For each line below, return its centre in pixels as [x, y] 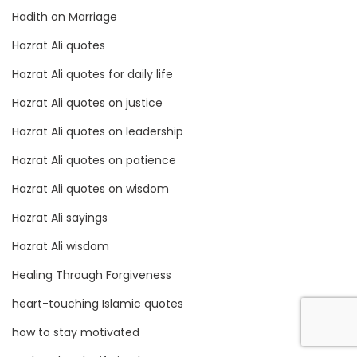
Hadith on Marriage [65, 17]
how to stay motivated [76, 332]
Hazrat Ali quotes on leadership [98, 131]
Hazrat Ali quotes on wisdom [90, 189]
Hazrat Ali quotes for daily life [92, 74]
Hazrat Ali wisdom [61, 246]
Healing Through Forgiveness [92, 275]
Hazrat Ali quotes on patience [94, 160]
